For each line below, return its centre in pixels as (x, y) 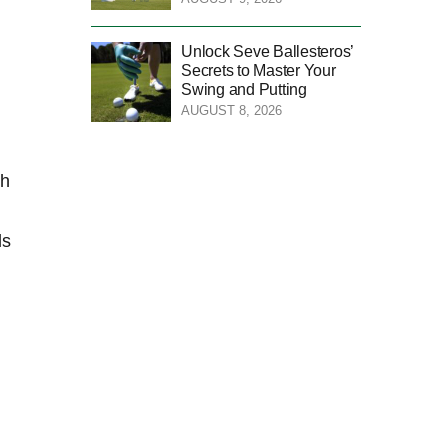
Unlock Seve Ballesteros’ (267, 51)
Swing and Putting (244, 89)
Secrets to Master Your (258, 70)
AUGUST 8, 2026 (231, 110)
